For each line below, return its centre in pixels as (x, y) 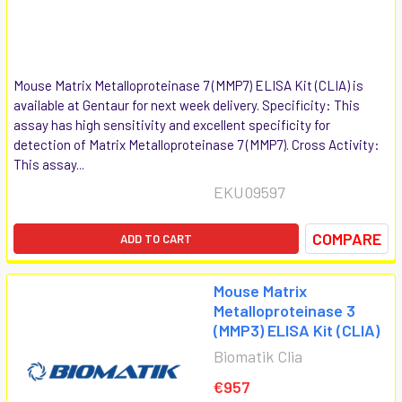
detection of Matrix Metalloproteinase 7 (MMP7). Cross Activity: (197, 144)
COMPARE (347, 238)
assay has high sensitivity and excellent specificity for (172, 124)
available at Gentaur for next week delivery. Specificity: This (187, 105)
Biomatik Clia (258, 356)
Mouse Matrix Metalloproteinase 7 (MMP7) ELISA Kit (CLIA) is (188, 85)
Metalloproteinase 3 (284, 310)
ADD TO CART (156, 238)
